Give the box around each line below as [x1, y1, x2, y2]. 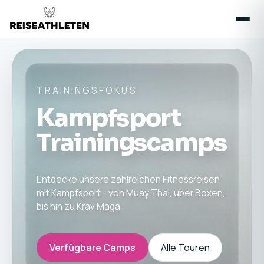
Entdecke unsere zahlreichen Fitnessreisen [36, 173, 220, 186]
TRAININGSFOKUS [36, 84, 137, 97]
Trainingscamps [36, 127, 227, 158]
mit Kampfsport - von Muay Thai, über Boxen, [36, 187, 225, 199]
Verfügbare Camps [49, 241, 136, 254]
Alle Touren [160, 241, 210, 254]
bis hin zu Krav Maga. [36, 200, 122, 213]
